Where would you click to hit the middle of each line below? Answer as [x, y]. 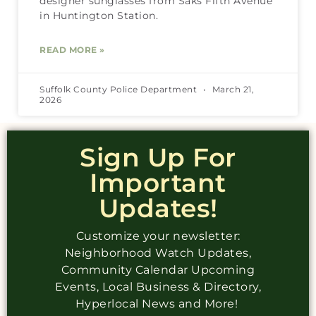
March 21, [232, 89]
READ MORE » [72, 49]
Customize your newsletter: [158, 236]
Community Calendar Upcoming [158, 269]
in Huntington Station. [99, 15]
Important [158, 182]
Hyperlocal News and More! [158, 303]
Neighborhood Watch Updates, [158, 253]
